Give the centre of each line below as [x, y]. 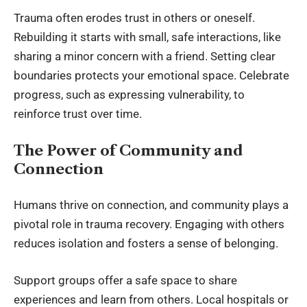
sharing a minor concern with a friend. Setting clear [145, 57]
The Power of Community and [128, 150]
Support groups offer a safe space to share [125, 280]
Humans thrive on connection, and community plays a [151, 205]
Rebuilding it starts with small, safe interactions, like [147, 37]
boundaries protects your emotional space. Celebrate [151, 76]
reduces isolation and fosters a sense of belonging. [146, 244]
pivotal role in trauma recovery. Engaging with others [149, 224]
